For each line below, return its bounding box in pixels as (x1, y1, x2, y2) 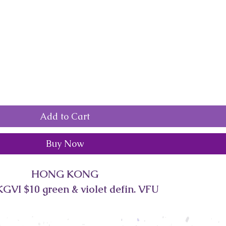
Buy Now (45, 138, 84, 149)
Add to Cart (39, 110, 90, 122)
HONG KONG (31, 167, 98, 181)
